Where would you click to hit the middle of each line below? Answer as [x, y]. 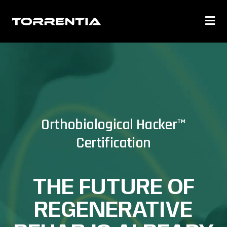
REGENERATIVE [113, 211]
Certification [113, 143]
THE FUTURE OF [113, 188]
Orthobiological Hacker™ [113, 125]
